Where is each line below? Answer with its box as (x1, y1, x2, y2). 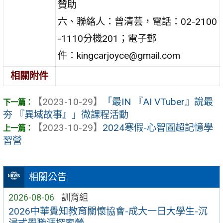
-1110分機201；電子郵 (58, 32, 157, 44)
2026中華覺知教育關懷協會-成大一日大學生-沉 (8, 206, 208, 218)
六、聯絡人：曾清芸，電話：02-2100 (58, 15, 218, 27)
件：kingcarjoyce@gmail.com (58, 49, 181, 61)
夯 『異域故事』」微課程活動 (3, 109, 128, 121)
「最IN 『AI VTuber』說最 (103, 96, 213, 108)
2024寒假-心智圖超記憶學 (103, 122, 213, 134)
